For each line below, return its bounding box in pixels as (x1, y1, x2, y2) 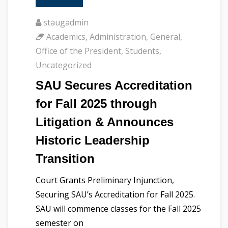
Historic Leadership (36, 133, 150, 148)
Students (125, 45, 159, 57)
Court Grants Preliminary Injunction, (36, 175, 174, 186)
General (150, 31, 180, 43)
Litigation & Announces (36, 115, 174, 129)
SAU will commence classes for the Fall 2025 (36, 203, 201, 215)
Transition (36, 152, 95, 166)
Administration (90, 31, 146, 43)
